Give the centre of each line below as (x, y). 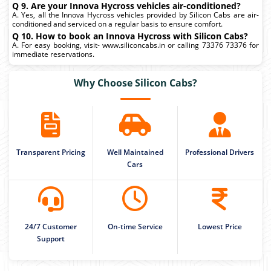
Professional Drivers (220, 152)
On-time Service (135, 226)
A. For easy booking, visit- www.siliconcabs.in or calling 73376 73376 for (135, 45)
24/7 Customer (51, 226)
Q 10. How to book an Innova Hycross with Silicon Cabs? (130, 36)
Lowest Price (220, 226)
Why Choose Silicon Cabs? (135, 83)
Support (51, 238)
